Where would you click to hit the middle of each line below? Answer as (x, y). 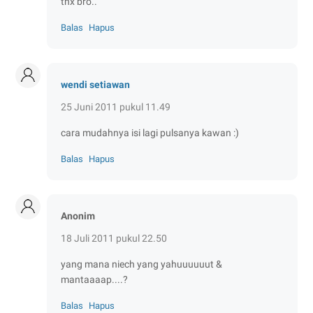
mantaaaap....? (94, 279)
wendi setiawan (95, 84)
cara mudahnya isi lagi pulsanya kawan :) (150, 132)
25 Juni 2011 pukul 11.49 (116, 107)
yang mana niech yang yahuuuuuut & (141, 264)
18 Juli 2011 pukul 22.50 (114, 238)
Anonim (78, 216)
